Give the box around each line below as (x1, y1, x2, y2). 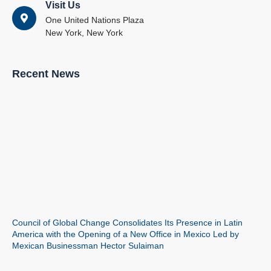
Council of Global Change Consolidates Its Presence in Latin (12, 217, 243, 227)
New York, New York (45, 27, 123, 38)
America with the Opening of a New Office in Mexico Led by (12, 229, 239, 239)
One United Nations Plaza (45, 15, 144, 25)
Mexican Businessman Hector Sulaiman (12, 240, 164, 250)
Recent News (12, 67, 80, 80)
